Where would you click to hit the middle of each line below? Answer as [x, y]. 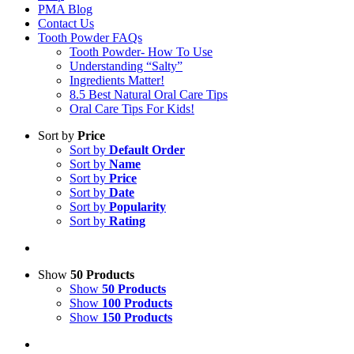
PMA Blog [65, 9]
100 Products [137, 303]
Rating [127, 221]
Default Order [147, 150]
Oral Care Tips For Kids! [132, 109]
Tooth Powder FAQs [90, 38]
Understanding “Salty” [126, 66]
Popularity [137, 207]
